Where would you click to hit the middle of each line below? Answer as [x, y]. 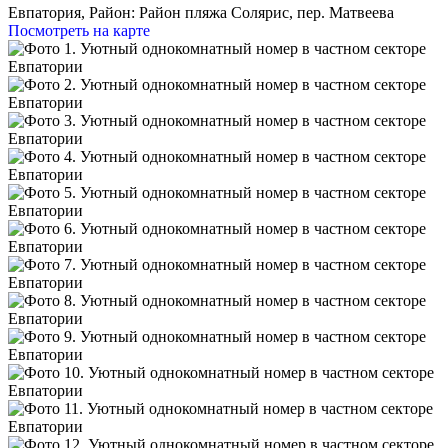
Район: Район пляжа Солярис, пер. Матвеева [239, 12]
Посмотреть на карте [79, 30]
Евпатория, [46, 12]
